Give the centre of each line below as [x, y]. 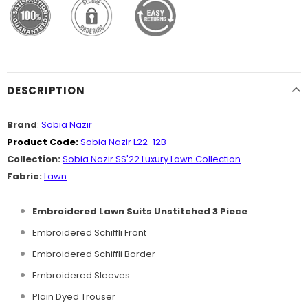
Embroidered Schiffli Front [89, 233]
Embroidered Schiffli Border [94, 254]
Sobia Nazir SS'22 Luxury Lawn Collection [152, 159]
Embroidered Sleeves [81, 276]
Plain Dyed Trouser [74, 297]
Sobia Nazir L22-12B [123, 142]
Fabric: [24, 177]
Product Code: [44, 142]
